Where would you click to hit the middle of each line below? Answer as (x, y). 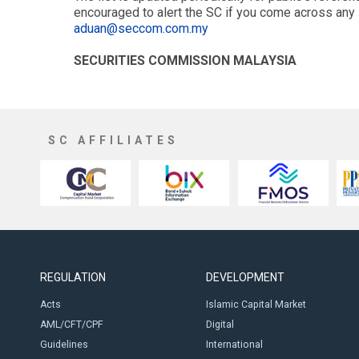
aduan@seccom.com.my (141, 28)
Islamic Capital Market (256, 305)
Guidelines (64, 345)
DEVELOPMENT (245, 277)
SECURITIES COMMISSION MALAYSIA (185, 61)
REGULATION (73, 277)
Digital (220, 325)
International (234, 345)
